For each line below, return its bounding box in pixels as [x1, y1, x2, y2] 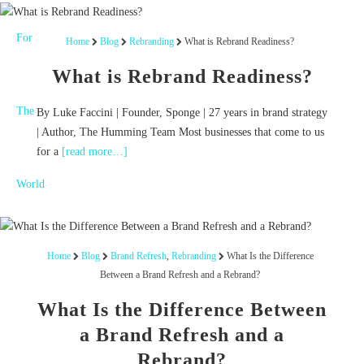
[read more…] [61, 145, 128, 158]
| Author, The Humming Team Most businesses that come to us [36, 126, 324, 139]
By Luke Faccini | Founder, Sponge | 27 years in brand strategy [36, 106, 327, 119]
